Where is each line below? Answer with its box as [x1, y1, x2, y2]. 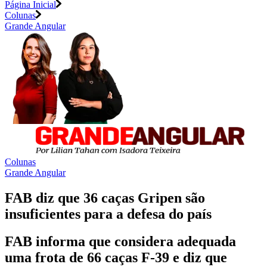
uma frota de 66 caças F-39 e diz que [5, 250, 227, 266]
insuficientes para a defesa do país [5, 206, 212, 222]
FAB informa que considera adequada [5, 234, 236, 250]
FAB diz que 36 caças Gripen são [5, 190, 205, 206]
